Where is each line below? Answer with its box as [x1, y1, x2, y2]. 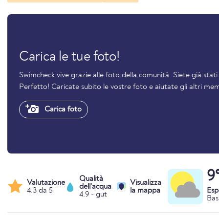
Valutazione [27, 178, 65, 187]
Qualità [79, 175, 103, 183]
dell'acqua [79, 182, 111, 191]
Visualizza [130, 178, 161, 187]
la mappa [130, 186, 160, 195]
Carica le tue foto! [19, 50, 120, 64]
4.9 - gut [79, 190, 107, 198]
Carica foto [43, 105, 82, 113]
